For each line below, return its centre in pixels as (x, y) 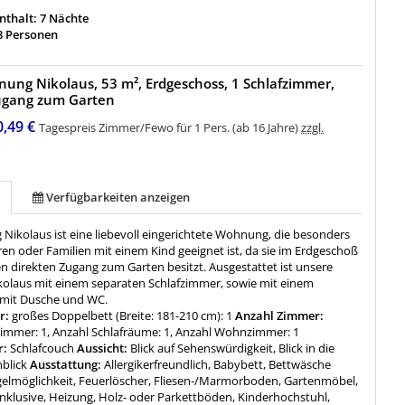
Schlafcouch (42, 348)
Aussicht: (103, 348)
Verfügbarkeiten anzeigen (118, 198)
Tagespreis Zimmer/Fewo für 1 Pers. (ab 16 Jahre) (170, 128)
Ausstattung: (66, 365)
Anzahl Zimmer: (278, 316)
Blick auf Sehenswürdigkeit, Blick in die (233, 348)
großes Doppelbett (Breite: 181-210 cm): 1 (122, 316)
